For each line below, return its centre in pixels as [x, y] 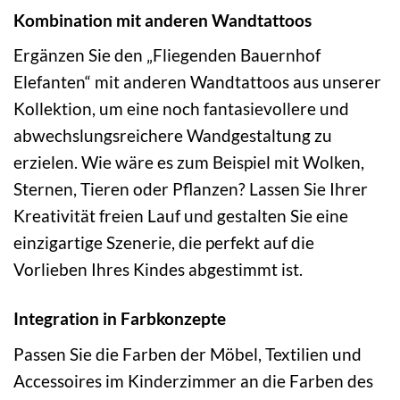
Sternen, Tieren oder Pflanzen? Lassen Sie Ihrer [191, 189]
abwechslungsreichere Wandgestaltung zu [173, 136]
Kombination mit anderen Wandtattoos [162, 20]
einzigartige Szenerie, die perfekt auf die [164, 243]
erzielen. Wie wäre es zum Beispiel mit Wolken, [189, 162]
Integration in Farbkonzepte [120, 319]
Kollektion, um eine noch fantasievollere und [181, 109]
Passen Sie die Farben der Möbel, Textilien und [187, 354]
